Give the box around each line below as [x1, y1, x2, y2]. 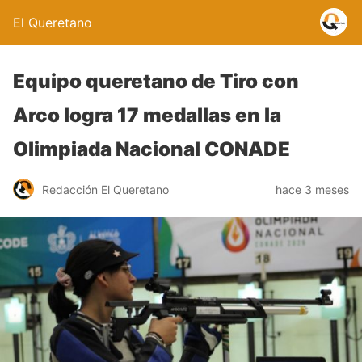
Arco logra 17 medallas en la [13, 103, 281, 127]
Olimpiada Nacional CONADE [13, 137, 290, 161]
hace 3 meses [276, 182, 349, 196]
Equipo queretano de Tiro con [13, 69, 299, 93]
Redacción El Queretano [42, 182, 169, 196]
